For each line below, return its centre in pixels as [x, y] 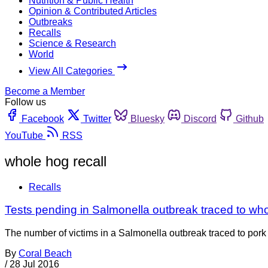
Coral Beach [45, 254]
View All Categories [72, 71]
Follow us [25, 102]
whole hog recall [56, 161]
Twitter [97, 118]
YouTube [24, 135]
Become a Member [45, 91]
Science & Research [72, 43]
